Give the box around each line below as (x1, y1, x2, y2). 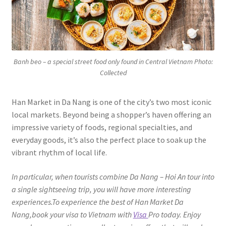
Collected (99, 68, 127, 78)
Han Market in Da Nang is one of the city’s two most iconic (11, 97, 211, 107)
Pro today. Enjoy (148, 209, 201, 219)
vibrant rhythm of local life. (11, 147, 107, 158)
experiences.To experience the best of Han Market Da (11, 197, 184, 207)
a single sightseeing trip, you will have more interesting (11, 184, 191, 194)
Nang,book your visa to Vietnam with (11, 209, 133, 219)
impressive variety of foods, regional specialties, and (11, 122, 192, 133)
